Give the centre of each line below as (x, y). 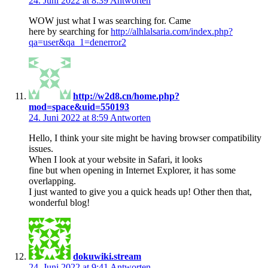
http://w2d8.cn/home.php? (126, 96)
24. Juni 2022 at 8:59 (69, 117)
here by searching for (70, 31)
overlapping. (52, 181)
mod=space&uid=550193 (79, 106)
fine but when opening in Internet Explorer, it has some (132, 170)
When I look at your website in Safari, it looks (115, 159)
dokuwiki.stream (107, 256)
